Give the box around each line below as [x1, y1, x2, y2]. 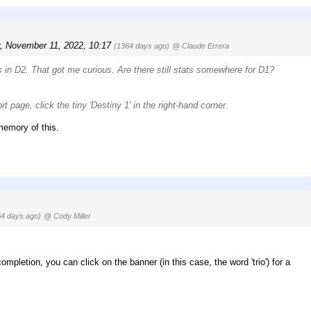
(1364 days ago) [114, 41, 169, 50]
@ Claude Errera [172, 41, 229, 50]
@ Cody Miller [44, 211, 91, 220]
